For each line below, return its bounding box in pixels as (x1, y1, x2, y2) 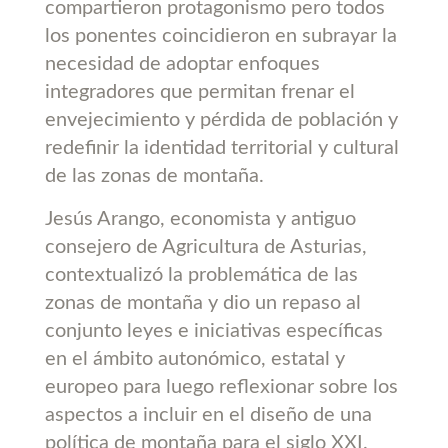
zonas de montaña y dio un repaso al (44, 292, 361, 313)
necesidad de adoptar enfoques (44, 54, 320, 75)
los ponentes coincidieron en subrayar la (44, 26, 397, 47)
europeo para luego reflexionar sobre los (44, 376, 398, 397)
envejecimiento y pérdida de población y (44, 110, 398, 131)
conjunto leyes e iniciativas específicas (44, 320, 383, 341)
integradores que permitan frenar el (44, 82, 355, 103)
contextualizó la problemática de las (44, 264, 358, 285)
